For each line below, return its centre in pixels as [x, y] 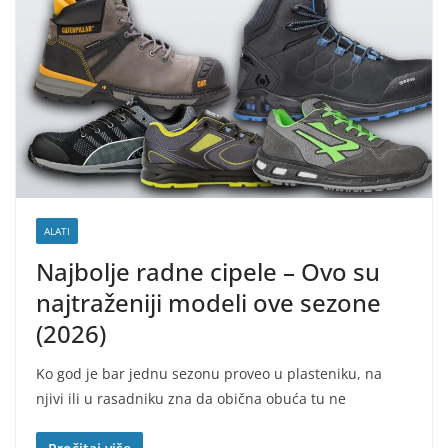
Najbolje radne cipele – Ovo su [208, 272]
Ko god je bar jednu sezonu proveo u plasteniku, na [209, 374]
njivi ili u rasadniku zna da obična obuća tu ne [191, 399]
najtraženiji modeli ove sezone [208, 303]
